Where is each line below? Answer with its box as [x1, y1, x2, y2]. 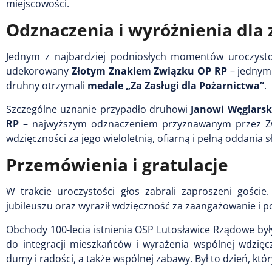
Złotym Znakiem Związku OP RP [71, 64, 227, 78]
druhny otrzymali [6, 78, 87, 92]
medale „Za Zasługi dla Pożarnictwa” [87, 78, 264, 92]
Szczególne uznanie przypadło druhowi [6, 102, 191, 116]
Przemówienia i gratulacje [6, 152, 228, 176]
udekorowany [6, 64, 72, 78]
